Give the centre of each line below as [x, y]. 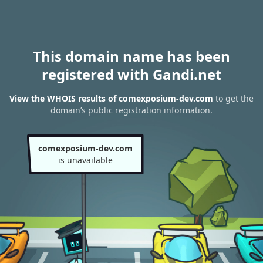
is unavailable [85, 160]
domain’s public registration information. [131, 110]
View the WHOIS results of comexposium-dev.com [111, 99]
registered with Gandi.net [131, 74]
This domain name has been [131, 56]
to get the [233, 99]
